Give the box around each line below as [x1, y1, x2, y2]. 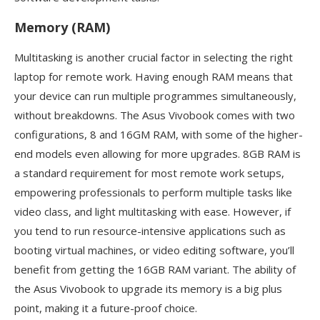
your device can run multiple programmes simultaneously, [14, 89, 296, 104]
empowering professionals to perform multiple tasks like [14, 185, 292, 200]
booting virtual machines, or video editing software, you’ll [14, 243, 294, 258]
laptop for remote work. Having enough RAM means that [14, 69, 293, 84]
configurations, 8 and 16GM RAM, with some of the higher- [14, 127, 303, 142]
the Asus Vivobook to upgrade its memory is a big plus [14, 281, 282, 296]
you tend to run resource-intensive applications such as [14, 224, 286, 239]
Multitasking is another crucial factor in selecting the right [14, 50, 293, 65]
